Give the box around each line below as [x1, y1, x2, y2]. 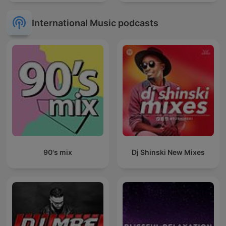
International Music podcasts [32, 17, 158, 28]
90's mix [43, 148, 72, 157]
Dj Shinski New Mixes [132, 148, 205, 157]
